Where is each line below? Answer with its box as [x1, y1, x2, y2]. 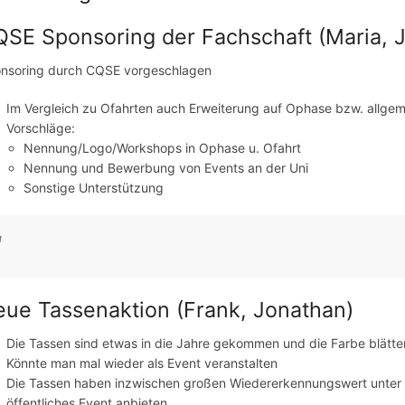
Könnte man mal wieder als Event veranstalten [6, 355, 278, 372]
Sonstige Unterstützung [24, 179, 165, 195]
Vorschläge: [6, 119, 76, 136]
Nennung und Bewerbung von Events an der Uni [24, 159, 309, 175]
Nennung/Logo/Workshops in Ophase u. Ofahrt [24, 139, 302, 155]
